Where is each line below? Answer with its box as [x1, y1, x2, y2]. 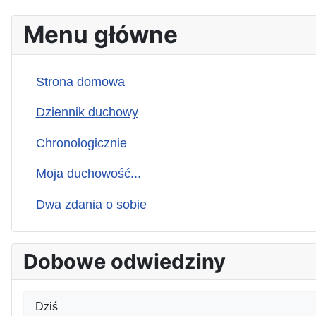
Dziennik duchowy [35, 105, 138, 120]
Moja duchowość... [35, 166, 141, 181]
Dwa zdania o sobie [35, 197, 147, 212]
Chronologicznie [35, 135, 127, 150]
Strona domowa [35, 74, 125, 89]
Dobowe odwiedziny [23, 248, 226, 274]
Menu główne [23, 20, 178, 49]
